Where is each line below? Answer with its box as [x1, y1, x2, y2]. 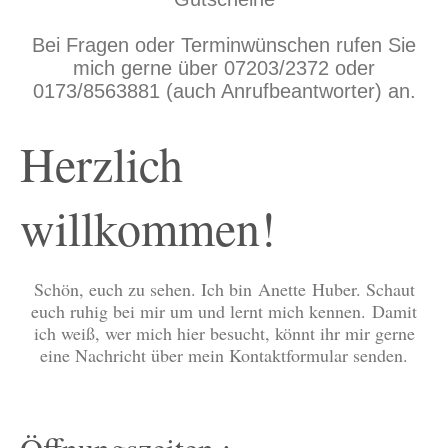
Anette [257, 277, 306, 301]
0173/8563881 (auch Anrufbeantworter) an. [32, 80, 416, 102]
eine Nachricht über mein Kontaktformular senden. [40, 343, 408, 367]
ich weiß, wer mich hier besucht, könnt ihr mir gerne [33, 321, 415, 345]
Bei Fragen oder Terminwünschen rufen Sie [32, 34, 416, 56]
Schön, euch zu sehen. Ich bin [33, 277, 258, 301]
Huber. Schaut [305, 277, 415, 301]
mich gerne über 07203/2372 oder [73, 57, 375, 79]
